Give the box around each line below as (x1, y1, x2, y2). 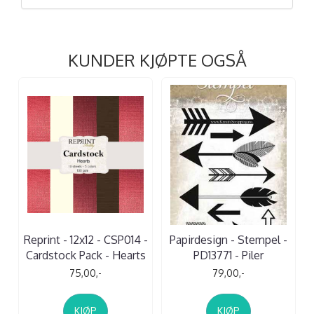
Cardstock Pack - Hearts (25, 247, 146, 262)
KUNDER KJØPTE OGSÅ (67, 48, 247, 71)
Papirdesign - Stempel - (170, 232, 287, 247)
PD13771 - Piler (193, 247, 264, 262)
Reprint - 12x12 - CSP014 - (23, 232, 148, 247)
